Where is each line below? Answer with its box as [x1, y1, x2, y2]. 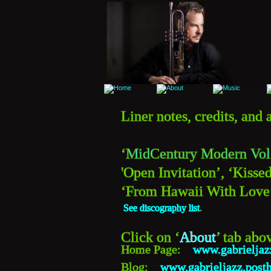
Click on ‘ [121, 229, 180, 245]
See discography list [123, 202, 200, 213]
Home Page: [121, 243, 193, 256]
